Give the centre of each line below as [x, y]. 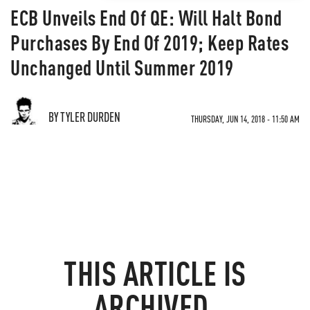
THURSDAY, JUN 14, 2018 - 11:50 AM [245, 119]
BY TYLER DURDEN [84, 117]
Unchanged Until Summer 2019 [122, 67]
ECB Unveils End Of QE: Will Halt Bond [146, 17]
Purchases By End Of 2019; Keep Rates [149, 42]
